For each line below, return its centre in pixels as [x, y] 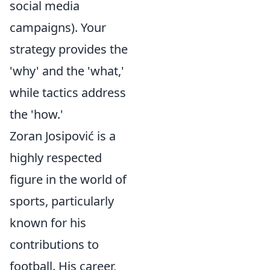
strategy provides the [69, 49]
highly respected [56, 158]
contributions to [54, 244]
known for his [48, 223]
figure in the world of [68, 179]
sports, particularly [62, 201]
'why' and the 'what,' [67, 71]
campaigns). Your [58, 27]
